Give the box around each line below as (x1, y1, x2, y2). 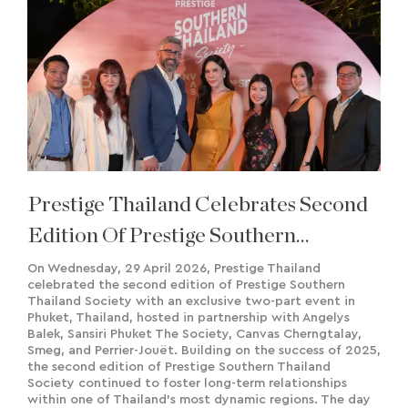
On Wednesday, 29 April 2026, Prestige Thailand (27, 261, 321, 275)
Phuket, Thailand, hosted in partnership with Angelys (27, 311, 350, 324)
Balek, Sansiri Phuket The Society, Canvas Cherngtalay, (27, 327, 362, 341)
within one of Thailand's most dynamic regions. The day (27, 393, 371, 406)
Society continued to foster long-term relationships (27, 376, 347, 390)
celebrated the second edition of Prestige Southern (27, 278, 345, 291)
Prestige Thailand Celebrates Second (27, 193, 368, 216)
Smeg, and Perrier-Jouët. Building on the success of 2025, (27, 343, 381, 357)
